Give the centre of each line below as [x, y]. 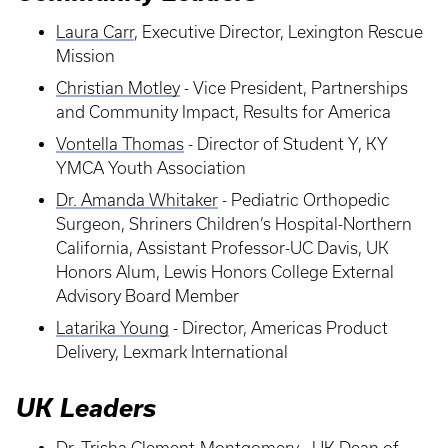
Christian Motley [118, 88]
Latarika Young [112, 328]
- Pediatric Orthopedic [304, 200]
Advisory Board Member [147, 296]
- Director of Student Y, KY [286, 144]
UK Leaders [86, 407]
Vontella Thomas [120, 144]
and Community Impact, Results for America [223, 112]
